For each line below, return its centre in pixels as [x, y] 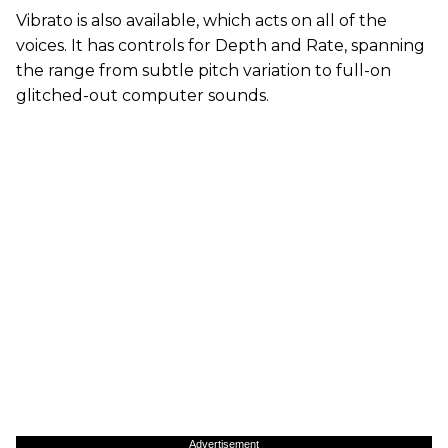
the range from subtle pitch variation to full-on [203, 70]
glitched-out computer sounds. [142, 95]
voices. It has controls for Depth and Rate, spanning [220, 45]
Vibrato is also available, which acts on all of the [201, 20]
